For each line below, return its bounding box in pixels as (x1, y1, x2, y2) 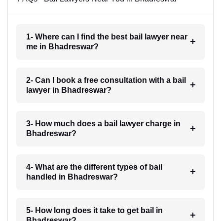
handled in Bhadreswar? (26, 172, 118, 181)
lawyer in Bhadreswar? (26, 85, 111, 94)
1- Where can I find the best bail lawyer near (26, 32, 187, 41)
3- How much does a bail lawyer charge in (26, 119, 181, 128)
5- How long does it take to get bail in (26, 206, 163, 215)
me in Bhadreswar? (26, 42, 99, 51)
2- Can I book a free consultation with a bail (26, 75, 186, 84)
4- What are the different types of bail (26, 162, 162, 171)
